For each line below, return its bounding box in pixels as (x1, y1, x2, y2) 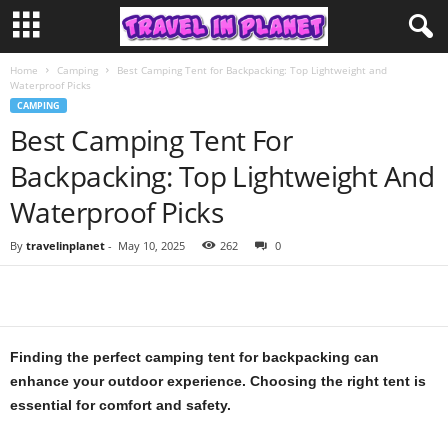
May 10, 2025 (118, 238, 185, 253)
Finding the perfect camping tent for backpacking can (10, 349, 379, 365)
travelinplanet (26, 238, 105, 253)
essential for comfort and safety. (10, 397, 231, 413)
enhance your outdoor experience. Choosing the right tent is (10, 373, 426, 389)
